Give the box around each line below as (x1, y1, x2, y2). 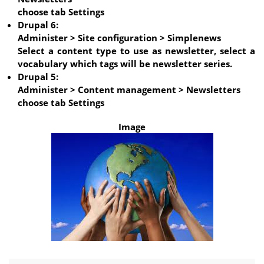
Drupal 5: (18, 71, 58, 83)
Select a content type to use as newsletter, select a (18, 45, 255, 57)
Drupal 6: (18, 19, 58, 31)
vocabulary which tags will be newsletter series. (18, 58, 232, 70)
